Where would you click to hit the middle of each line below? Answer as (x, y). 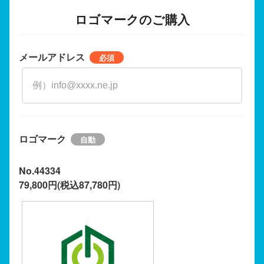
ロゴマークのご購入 (132, 19)
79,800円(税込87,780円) (70, 184)
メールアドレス (52, 57)
